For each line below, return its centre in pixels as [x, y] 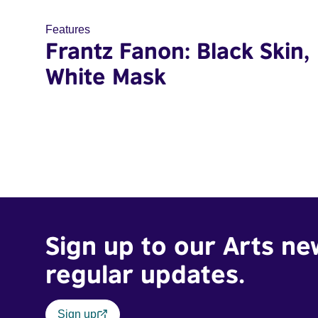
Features [68, 29]
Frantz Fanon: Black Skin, [177, 50]
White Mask [106, 76]
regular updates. [145, 274]
